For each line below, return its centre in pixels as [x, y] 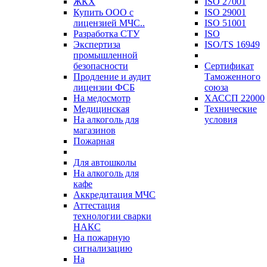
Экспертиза [97, 44]
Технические [231, 109]
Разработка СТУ [106, 34]
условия [221, 119]
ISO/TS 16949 [232, 44]
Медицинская [101, 109]
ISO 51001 [225, 23]
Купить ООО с [103, 12]
